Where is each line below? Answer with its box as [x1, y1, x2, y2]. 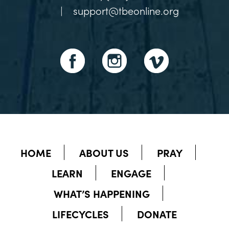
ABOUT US [79, 145, 129, 159]
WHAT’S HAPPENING [53, 186, 150, 200]
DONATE [137, 206, 177, 221]
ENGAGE [111, 165, 151, 180]
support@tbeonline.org [73, 3, 179, 17]
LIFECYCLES [52, 206, 109, 221]
